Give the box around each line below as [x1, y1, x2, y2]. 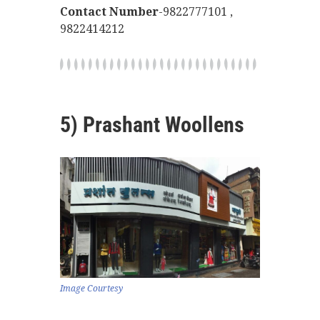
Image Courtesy [60, 283, 123, 294]
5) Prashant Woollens [60, 111, 244, 137]
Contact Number [60, 4, 159, 19]
